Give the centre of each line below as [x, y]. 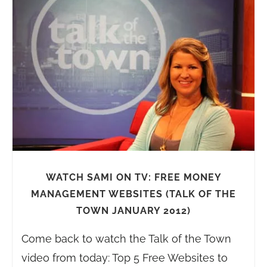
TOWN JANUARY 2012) [133, 211]
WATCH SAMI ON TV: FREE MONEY [133, 178]
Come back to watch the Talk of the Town [126, 239]
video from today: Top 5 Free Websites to [125, 258]
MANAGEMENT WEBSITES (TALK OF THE [133, 194]
